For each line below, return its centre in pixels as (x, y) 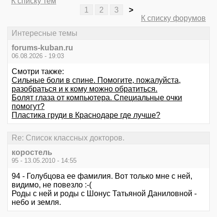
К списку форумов (173, 18)
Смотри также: (38, 71)
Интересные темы (45, 33)
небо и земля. (36, 202)
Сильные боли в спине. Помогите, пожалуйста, (96, 80)
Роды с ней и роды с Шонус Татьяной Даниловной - (104, 194)
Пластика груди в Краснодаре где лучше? (86, 115)
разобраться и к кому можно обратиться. (85, 89)
